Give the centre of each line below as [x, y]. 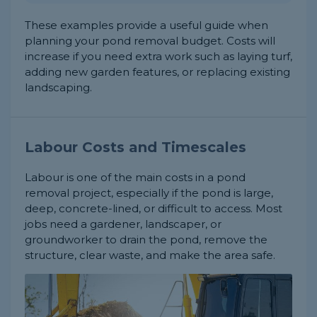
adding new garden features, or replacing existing [157, 72]
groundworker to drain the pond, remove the [146, 240]
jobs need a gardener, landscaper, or [123, 224]
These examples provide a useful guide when [146, 25]
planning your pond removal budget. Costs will [150, 41]
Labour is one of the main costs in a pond [135, 178]
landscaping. [58, 88]
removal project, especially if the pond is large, [149, 193]
